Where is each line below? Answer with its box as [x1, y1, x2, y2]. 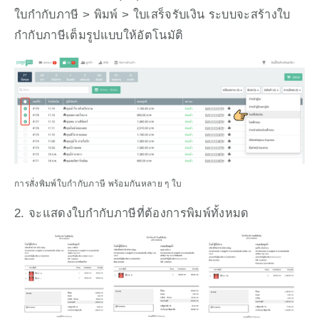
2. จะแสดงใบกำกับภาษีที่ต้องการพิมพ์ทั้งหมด [14, 206, 249, 219]
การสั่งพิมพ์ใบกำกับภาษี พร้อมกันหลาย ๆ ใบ [14, 178, 182, 189]
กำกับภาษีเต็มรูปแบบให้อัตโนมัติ [14, 28, 184, 41]
